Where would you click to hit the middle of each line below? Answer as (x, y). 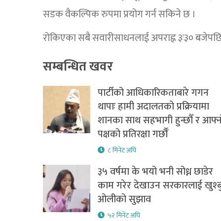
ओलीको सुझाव (124, 200)
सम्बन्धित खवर (78, 67)
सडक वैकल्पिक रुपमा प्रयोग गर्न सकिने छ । (119, 15)
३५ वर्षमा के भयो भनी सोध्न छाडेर (155, 172)
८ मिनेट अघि (122, 150)
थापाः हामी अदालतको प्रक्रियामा (153, 107)
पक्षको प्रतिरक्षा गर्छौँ (132, 134)
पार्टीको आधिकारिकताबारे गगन (153, 93)
